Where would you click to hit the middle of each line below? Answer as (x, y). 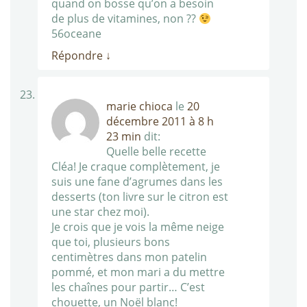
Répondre (78, 56)
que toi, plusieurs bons (111, 242)
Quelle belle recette (156, 152)
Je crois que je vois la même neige (138, 227)
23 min (124, 137)
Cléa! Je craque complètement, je (136, 167)
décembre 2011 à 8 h (160, 122)
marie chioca (139, 107)
